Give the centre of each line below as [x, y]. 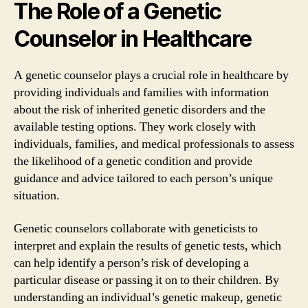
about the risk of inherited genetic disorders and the [140, 110]
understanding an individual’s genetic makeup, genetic [148, 297]
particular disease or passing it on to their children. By [146, 280]
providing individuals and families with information [141, 92]
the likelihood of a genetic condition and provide [133, 161]
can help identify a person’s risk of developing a [131, 263]
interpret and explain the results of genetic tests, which [147, 245]
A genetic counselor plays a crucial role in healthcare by [151, 75]
